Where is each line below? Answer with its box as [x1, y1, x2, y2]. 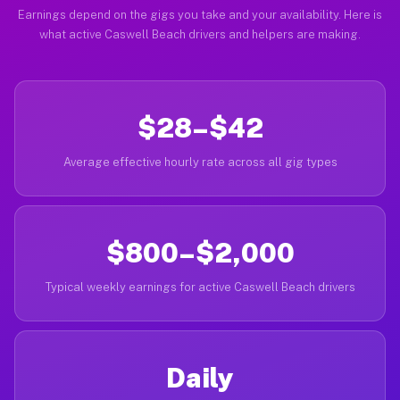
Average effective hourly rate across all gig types [62, 155, 337, 169]
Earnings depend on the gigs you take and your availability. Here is [18, 8, 382, 21]
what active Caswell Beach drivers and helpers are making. [39, 28, 361, 41]
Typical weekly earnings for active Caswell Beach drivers [45, 280, 355, 294]
